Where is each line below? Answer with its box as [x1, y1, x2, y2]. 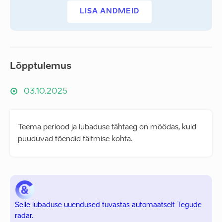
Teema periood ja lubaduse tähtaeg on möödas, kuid [18, 123, 196, 131]
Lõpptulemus [10, 62, 71, 71]
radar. [15, 213, 33, 220]
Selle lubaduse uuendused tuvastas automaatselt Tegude [15, 202, 202, 209]
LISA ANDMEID [80, 8, 139, 15]
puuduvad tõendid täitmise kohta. [18, 135, 132, 143]
